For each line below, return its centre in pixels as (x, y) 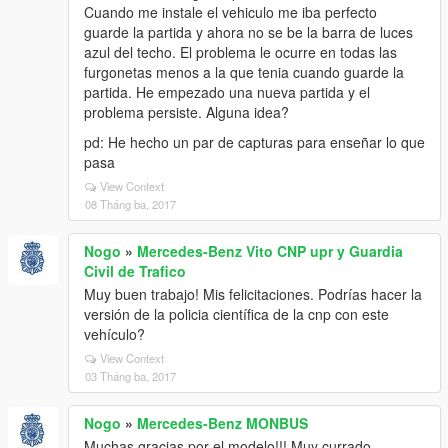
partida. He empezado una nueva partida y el (227, 92)
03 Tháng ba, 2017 (130, 376)
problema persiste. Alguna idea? (186, 112)
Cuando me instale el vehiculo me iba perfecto (230, 12)
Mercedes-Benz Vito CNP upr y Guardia (270, 251)
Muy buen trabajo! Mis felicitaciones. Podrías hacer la (253, 294)
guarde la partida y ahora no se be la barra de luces (248, 32)
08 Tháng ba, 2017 (130, 204)
